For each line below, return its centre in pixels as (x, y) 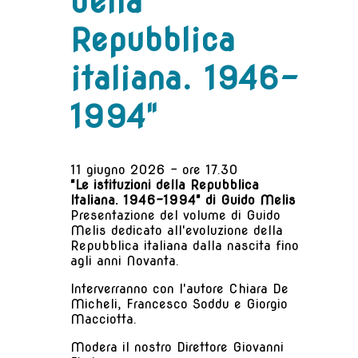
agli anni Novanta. (125, 261)
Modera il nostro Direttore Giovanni (177, 348)
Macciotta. (103, 320)
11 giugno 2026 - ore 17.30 (154, 170)
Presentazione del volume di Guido (175, 216)
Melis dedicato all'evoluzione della (177, 231)
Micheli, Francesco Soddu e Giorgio (179, 304)
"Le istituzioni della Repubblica (165, 185)
